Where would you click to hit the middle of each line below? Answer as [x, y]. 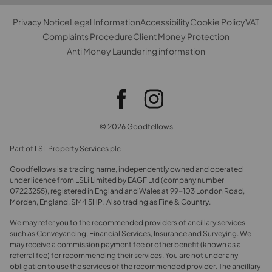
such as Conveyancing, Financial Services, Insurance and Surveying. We [131, 234]
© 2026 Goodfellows [136, 127]
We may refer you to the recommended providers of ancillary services [127, 223]
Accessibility [165, 22]
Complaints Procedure [88, 37]
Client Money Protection [181, 37]
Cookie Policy [218, 22]
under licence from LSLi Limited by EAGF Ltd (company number [117, 180]
